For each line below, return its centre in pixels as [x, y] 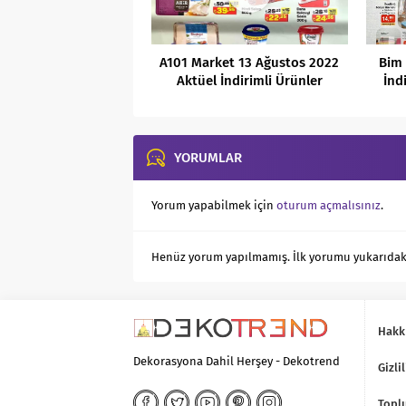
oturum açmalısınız [329, 206]
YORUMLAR [208, 158]
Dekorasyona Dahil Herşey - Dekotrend [237, 362]
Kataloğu [249, 99]
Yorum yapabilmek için [214, 206]
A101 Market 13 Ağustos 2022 [250, 63]
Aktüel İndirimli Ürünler [249, 81]
